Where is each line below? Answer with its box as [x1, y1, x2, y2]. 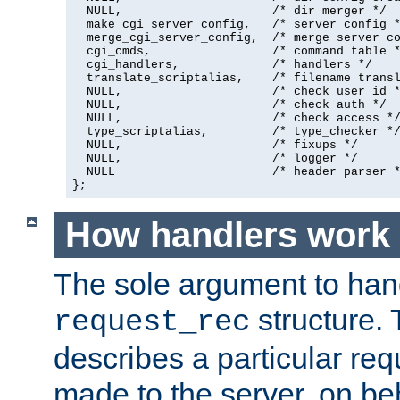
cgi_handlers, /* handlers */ [72, 58, 372, 72]
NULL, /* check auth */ [72, 98, 387, 112]
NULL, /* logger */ [72, 152, 358, 166]
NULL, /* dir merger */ [72, 4, 387, 19]
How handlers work [64, 214, 390, 254]
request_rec [54, 305, 250, 340]
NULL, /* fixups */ [72, 138, 358, 153]
